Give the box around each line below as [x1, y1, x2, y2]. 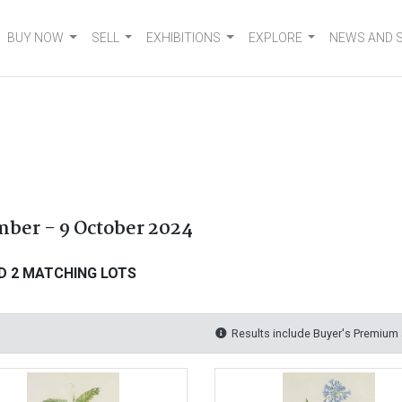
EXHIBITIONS [146, 31, 222, 45]
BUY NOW [7, 31, 65, 45]
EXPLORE [248, 31, 302, 45]
